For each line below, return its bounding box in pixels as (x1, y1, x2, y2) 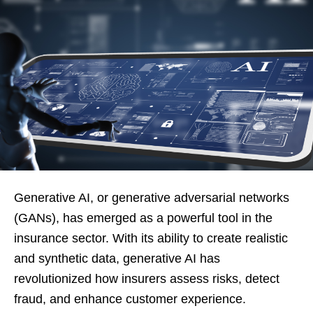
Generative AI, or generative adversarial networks (14, 191, 289, 205)
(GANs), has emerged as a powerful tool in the (14, 211, 272, 225)
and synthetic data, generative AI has (14, 252, 220, 265)
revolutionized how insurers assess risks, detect (14, 272, 279, 286)
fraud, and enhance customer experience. (14, 292, 246, 306)
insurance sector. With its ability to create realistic (14, 231, 288, 245)
